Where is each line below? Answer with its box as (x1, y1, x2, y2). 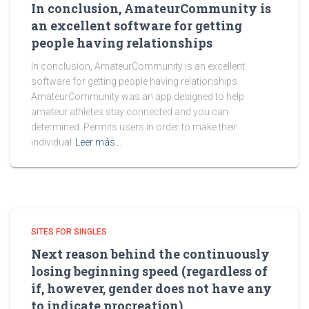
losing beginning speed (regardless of (31, 263, 268, 279)
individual (31, 137, 72, 148)
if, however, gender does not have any (31, 280, 272, 297)
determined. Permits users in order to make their (31, 121, 237, 132)
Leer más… (75, 137, 121, 148)
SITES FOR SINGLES (31, 227, 107, 237)
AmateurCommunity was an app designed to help (31, 91, 244, 102)
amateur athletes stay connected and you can (31, 106, 228, 117)
